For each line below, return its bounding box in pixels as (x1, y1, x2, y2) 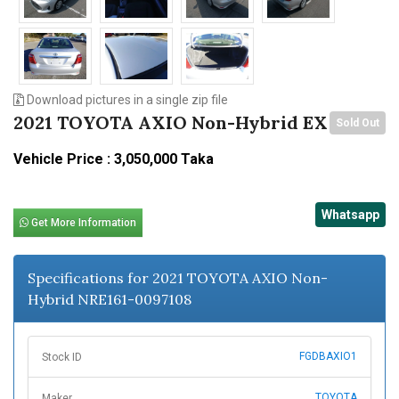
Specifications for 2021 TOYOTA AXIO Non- (28, 269, 328, 288)
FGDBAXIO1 (299, 350, 357, 363)
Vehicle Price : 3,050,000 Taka (13, 151, 214, 168)
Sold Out (336, 117, 379, 130)
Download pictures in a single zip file (24, 93, 228, 108)
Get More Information (28, 216, 136, 230)
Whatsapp (322, 208, 379, 223)
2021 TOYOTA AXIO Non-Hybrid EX (13, 111, 328, 134)
